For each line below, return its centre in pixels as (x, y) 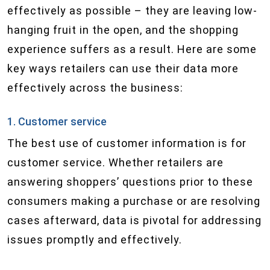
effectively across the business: (95, 88)
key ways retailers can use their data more (123, 68)
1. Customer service (57, 121)
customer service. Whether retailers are (115, 162)
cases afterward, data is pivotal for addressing (134, 220)
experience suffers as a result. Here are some (132, 49)
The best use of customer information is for (127, 143)
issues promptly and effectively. (95, 240)
